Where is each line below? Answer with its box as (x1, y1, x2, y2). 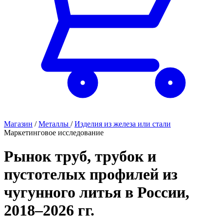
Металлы (38, 119, 71, 128)
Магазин (4, 119, 33, 128)
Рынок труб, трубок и (4, 147, 156, 165)
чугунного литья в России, (4, 183, 189, 201)
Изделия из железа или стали (74, 119, 171, 128)
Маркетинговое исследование (4, 128, 104, 137)
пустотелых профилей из (4, 165, 178, 183)
